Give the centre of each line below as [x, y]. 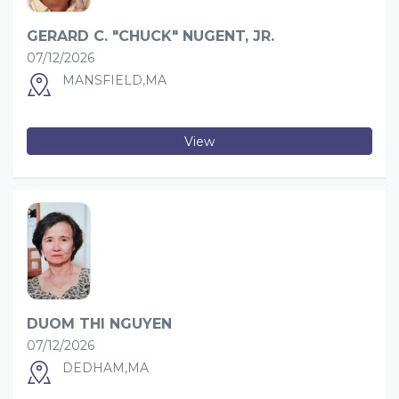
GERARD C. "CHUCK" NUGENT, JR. [151, 36]
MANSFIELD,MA [114, 80]
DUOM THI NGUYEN [99, 324]
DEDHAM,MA [106, 368]
